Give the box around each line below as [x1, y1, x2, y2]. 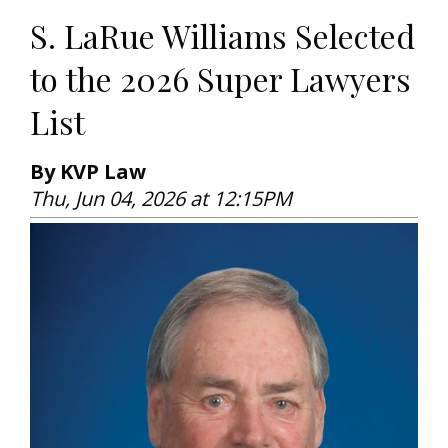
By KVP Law [30, 157, 146, 185]
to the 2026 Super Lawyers [30, 56, 411, 100]
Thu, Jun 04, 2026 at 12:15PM [30, 184, 292, 212]
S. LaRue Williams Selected [30, 13, 415, 57]
